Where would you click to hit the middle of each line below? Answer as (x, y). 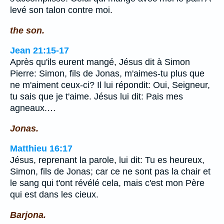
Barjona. (28, 215)
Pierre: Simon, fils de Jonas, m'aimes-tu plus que (107, 74)
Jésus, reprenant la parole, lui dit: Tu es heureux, (107, 160)
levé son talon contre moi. (61, 10)
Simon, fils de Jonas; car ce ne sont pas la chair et (110, 172)
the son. (27, 30)
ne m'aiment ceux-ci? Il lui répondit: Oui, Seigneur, (110, 85)
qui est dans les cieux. (54, 195)
